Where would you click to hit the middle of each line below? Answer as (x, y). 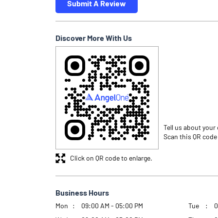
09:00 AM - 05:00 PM (112, 206)
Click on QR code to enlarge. (111, 158)
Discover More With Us (94, 37)
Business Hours (82, 193)
